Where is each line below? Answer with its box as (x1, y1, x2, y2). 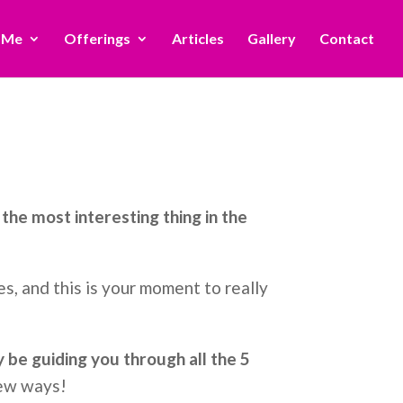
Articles (172, 30, 224, 47)
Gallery (247, 30, 296, 47)
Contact (319, 30, 374, 47)
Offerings (64, 30, 130, 47)
